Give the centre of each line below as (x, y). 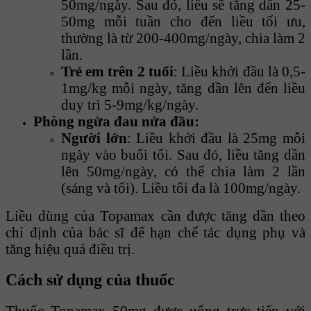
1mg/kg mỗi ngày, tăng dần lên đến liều (183, 87)
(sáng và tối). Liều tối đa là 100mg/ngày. (181, 187)
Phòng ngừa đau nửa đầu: (116, 121)
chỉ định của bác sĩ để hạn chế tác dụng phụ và (155, 232)
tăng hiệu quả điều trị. (70, 249)
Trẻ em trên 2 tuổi (117, 71)
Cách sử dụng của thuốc (90, 280)
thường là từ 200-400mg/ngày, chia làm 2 (183, 37)
